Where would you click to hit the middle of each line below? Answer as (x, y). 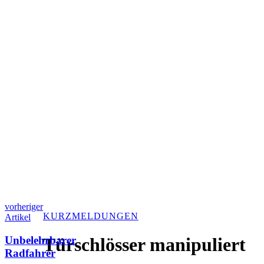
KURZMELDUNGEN (90, 216)
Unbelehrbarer (40, 240)
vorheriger (24, 207)
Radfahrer (30, 253)
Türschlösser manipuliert (144, 245)
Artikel (18, 217)
